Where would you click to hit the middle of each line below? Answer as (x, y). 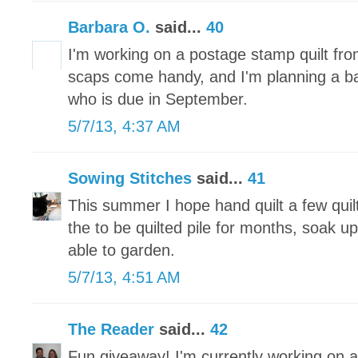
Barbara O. (109, 28)
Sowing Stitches (130, 179)
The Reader (111, 330)
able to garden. (121, 251)
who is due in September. (158, 99)
